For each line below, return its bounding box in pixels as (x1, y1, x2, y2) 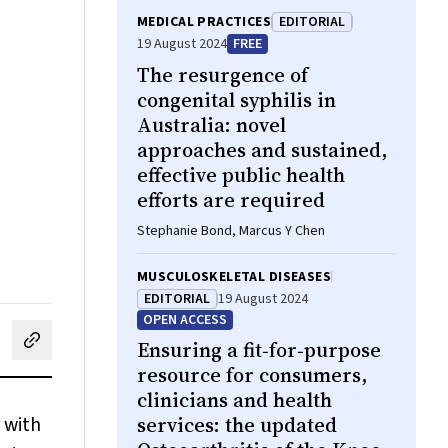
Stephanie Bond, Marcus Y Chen (137, 221, 325, 241)
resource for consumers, (137, 361, 367, 389)
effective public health (137, 161, 345, 189)
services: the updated (137, 411, 337, 439)
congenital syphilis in (137, 86, 336, 114)
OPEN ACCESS (143, 310, 227, 330)
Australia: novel (137, 111, 286, 139)
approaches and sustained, (137, 136, 387, 164)
